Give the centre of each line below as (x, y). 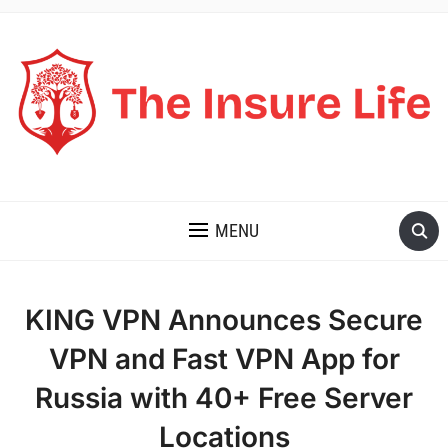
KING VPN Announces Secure (224, 320)
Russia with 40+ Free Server (224, 398)
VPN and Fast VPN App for (224, 359)
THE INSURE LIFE (80, 179)
